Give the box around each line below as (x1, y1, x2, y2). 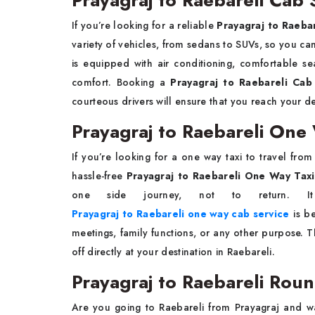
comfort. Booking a (72, 75, 171, 90)
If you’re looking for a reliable (72, 18, 217, 33)
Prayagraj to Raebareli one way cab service (72, 207, 290, 221)
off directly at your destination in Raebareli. (72, 245, 275, 259)
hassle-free (72, 169, 127, 184)
